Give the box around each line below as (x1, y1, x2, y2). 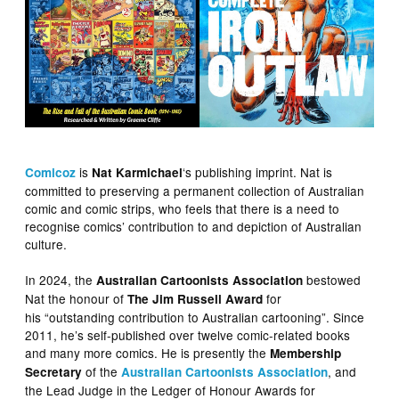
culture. (25, 235, 68, 254)
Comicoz (25, 164, 77, 182)
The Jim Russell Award (127, 290, 264, 308)
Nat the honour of (25, 289, 128, 308)
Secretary (25, 363, 86, 381)
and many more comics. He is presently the (25, 344, 271, 362)
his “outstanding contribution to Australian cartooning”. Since (25, 308, 365, 327)
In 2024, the (25, 271, 97, 289)
